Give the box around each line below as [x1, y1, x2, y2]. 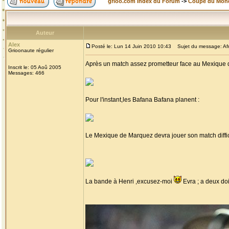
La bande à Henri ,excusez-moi [85, 178, 174, 185]
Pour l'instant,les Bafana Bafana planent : [85, 96, 199, 103]
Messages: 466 [8, 70, 44, 76]
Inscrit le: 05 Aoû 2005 [8, 64, 61, 70]
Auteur [36, 30, 54, 36]
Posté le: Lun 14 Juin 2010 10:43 [91, 43, 171, 49]
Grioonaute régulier [8, 48, 54, 53]
